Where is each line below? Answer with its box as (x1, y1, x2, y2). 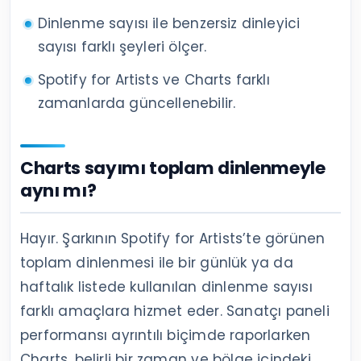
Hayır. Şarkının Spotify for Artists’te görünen (20, 228, 326, 248)
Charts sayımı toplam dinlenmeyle (20, 155, 326, 180)
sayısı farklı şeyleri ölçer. (37, 36, 207, 56)
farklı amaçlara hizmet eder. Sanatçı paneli (20, 301, 330, 321)
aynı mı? (20, 177, 97, 203)
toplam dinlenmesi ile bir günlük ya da (20, 252, 293, 272)
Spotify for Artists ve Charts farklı (37, 69, 270, 89)
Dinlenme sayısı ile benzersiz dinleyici (37, 13, 301, 33)
